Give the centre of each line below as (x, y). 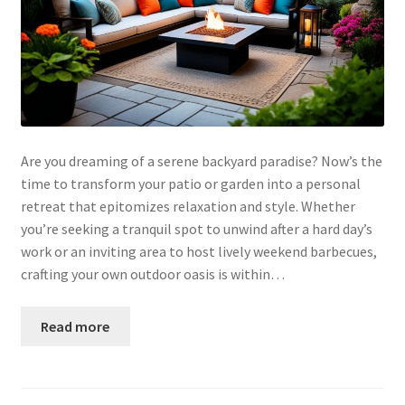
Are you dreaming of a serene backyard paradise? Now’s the (201, 160)
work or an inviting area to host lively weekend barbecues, (198, 251)
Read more (75, 326)
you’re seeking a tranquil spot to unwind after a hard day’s (196, 228)
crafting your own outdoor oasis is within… (152, 273)
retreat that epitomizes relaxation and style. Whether (188, 206)
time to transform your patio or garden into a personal (190, 183)
